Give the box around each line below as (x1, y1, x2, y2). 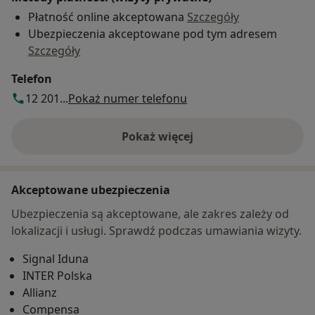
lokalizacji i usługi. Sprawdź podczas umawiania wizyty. (11, 222, 302, 238)
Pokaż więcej (122, 128, 193, 144)
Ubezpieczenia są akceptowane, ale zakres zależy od (11, 205, 289, 221)
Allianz (22, 284, 57, 300)
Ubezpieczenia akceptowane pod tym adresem (28, 25, 277, 41)
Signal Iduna (22, 250, 89, 266)
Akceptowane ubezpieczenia (11, 181, 170, 198)
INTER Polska (22, 267, 92, 283)
